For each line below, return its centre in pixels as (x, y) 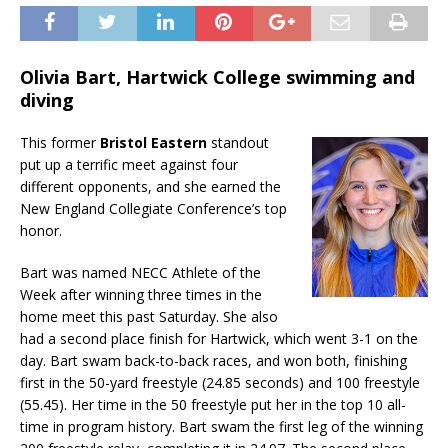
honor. (41, 230)
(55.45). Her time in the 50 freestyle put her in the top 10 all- (213, 404)
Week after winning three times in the (141, 294)
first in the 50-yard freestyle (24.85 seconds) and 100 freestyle (220, 382)
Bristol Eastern (153, 142)
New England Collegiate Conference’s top (153, 208)
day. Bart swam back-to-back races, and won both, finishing (213, 360)
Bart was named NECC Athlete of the (140, 272)
